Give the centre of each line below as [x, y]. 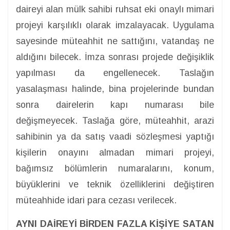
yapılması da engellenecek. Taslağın [115, 73]
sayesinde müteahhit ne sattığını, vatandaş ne [115, 41]
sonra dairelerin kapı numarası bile [115, 105]
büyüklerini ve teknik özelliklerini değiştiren [115, 185]
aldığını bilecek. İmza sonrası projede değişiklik [115, 57]
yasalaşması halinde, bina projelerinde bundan [115, 89]
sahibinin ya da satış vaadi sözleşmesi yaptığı [115, 137]
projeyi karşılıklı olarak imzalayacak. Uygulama [115, 25]
